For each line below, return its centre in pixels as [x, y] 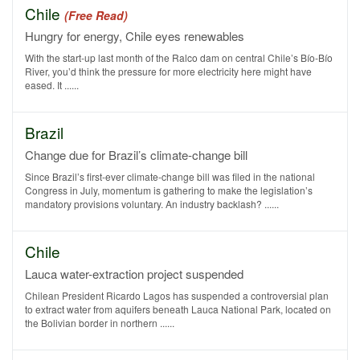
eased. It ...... [52, 85]
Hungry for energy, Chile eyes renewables [135, 36]
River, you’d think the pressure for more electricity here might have [168, 71]
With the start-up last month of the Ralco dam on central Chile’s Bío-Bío [179, 57]
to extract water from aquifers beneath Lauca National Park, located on [178, 309]
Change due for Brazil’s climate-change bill [136, 155]
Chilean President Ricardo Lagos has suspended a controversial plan [177, 295]
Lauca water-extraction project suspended [134, 274]
